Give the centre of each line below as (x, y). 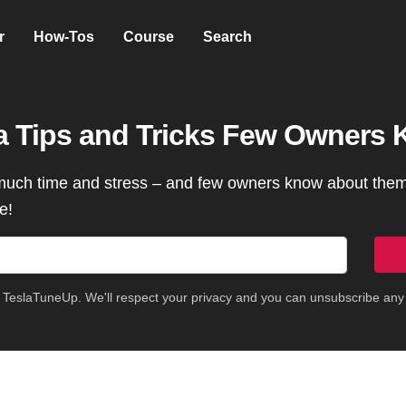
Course (149, 36)
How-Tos (64, 36)
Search (227, 36)
